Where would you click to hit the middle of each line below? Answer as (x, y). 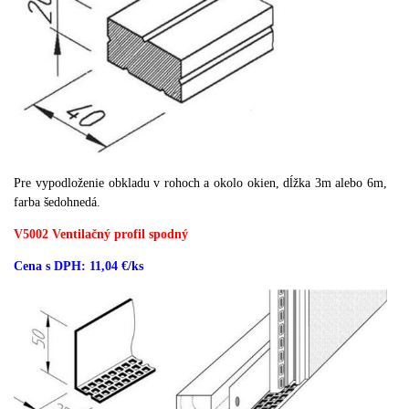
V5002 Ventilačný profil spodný (101, 234)
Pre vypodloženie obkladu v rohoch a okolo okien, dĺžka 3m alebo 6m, (201, 183)
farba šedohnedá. (58, 202)
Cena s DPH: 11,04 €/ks (79, 266)
